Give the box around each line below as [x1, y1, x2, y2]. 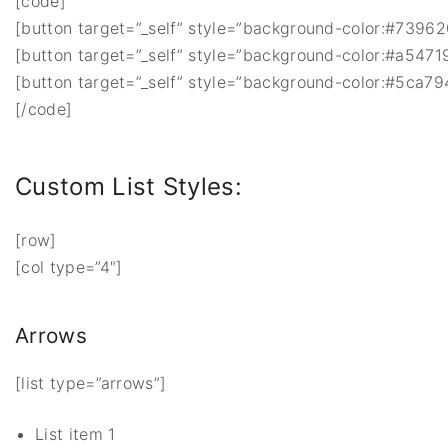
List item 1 [35, 424, 116, 445]
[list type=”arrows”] [15, 373, 167, 394]
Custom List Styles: [15, 171, 243, 201]
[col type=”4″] [15, 256, 123, 277]
